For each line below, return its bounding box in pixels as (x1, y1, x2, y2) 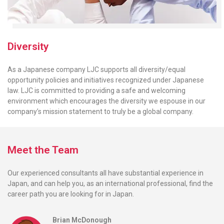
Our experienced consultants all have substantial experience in (7, 169, 203, 177)
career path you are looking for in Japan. (7, 190, 134, 198)
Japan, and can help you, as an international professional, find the (7, 179, 213, 188)
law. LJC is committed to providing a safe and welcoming (7, 86, 185, 95)
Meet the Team (7, 144, 78, 156)
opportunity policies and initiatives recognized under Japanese (7, 76, 204, 84)
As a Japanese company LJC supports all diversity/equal (7, 65, 185, 74)
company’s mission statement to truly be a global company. (7, 107, 193, 116)
